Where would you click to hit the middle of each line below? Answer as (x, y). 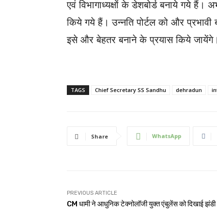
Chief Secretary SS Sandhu (131, 90)
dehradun (189, 90)
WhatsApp (167, 136)
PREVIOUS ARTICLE (92, 193)
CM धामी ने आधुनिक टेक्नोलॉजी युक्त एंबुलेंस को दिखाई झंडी (141, 204)
